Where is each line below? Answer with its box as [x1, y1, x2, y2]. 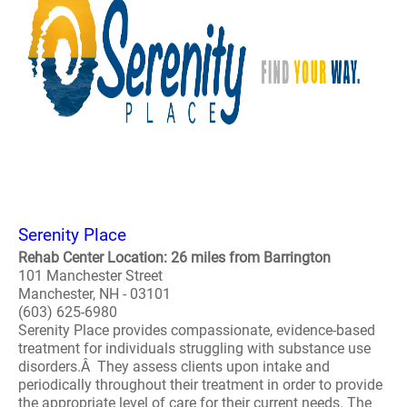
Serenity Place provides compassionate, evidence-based [18, 322, 375, 339]
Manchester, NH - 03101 [18, 285, 171, 303]
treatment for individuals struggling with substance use [18, 340, 371, 357]
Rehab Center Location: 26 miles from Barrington [18, 249, 331, 266]
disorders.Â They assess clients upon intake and [18, 358, 330, 375]
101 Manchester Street [18, 267, 163, 284]
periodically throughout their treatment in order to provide [18, 376, 382, 393]
